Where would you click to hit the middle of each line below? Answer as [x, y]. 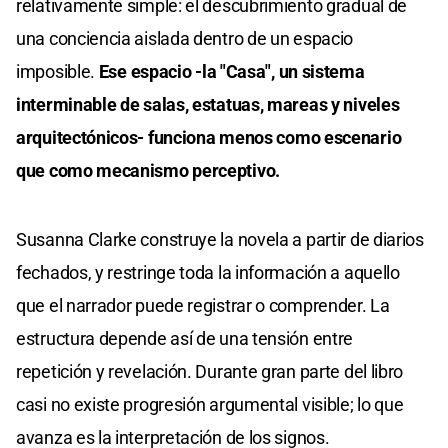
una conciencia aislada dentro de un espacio [185, 38]
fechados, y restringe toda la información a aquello [208, 272]
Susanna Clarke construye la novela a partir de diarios [220, 239]
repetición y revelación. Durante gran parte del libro [210, 371]
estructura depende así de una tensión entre [185, 338]
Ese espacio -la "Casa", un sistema [231, 71]
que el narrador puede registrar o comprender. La [203, 305]
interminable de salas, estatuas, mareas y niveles [208, 104]
